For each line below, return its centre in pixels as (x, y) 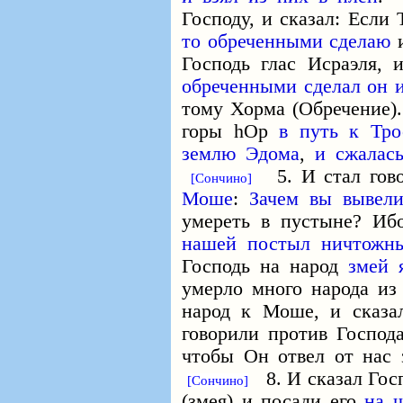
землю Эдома (241, 154)
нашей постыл (246, 244)
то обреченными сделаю (287, 41)
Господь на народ (265, 266)
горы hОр (230, 131)
